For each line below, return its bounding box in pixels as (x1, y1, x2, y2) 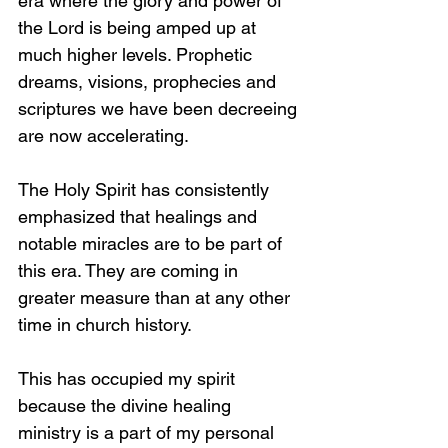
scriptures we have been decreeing (18, 98, 302, 119)
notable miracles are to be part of (18, 233, 287, 254)
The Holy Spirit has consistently (18, 179, 274, 200)
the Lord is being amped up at (18, 17, 261, 38)
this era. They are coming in (18, 260, 243, 281)
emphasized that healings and (18, 206, 262, 227)
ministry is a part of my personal (18, 422, 279, 443)
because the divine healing (18, 395, 236, 416)
